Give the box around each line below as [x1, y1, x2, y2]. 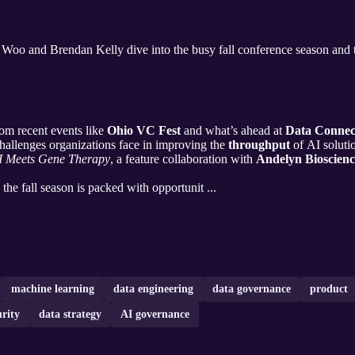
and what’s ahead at [181, 124, 285, 138]
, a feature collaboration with [110, 152, 256, 166]
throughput [228, 138, 290, 152]
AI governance [120, 308, 189, 321]
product [310, 283, 348, 296]
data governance [212, 283, 291, 296]
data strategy [39, 308, 101, 321]
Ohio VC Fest [107, 124, 181, 138]
